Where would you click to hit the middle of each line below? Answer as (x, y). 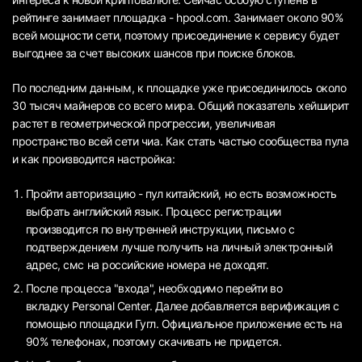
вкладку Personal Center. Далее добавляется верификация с (182, 305)
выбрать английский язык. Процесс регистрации (153, 211)
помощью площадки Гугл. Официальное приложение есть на (184, 323)
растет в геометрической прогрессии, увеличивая (144, 123)
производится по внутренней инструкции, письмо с (160, 229)
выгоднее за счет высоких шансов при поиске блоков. (154, 53)
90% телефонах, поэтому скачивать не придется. (154, 341)
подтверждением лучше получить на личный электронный (179, 246)
